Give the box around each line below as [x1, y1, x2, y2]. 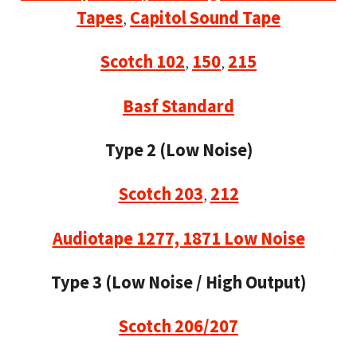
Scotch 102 [100, 50, 185, 73]
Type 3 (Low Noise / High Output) [51, 271, 306, 294]
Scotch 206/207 [119, 315, 238, 338]
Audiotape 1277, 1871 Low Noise [52, 226, 305, 249]
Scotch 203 [118, 182, 203, 206]
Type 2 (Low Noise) [104, 138, 253, 161]
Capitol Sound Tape [130, 6, 280, 29]
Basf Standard [123, 94, 234, 117]
